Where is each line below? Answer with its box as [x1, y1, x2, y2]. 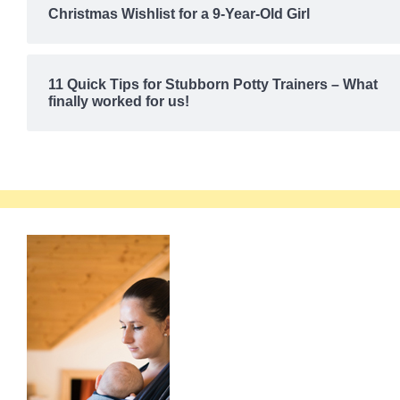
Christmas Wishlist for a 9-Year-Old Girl [48, 6, 310, 22]
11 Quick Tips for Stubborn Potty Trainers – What [48, 77, 378, 93]
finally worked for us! [48, 94, 189, 110]
